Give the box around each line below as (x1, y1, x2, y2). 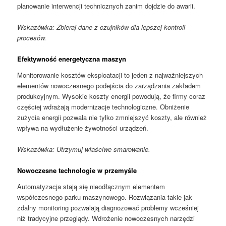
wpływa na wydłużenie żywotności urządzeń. (17, 123, 149, 133)
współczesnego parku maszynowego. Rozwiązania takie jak (17, 192, 193, 202)
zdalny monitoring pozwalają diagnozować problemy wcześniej (17, 202, 199, 212)
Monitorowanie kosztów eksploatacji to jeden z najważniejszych (17, 70, 203, 80)
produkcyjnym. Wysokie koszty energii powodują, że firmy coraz (17, 91, 206, 101)
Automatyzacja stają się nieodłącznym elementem (17, 181, 165, 191)
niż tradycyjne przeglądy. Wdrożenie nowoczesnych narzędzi (17, 213, 195, 223)
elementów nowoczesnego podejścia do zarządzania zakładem (17, 80, 201, 90)
